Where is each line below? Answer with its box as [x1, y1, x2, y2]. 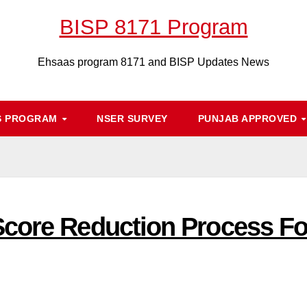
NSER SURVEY [97, 113, 168, 124]
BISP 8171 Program [59, 15, 248, 39]
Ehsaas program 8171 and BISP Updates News [38, 56, 269, 68]
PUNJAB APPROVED [197, 113, 300, 124]
